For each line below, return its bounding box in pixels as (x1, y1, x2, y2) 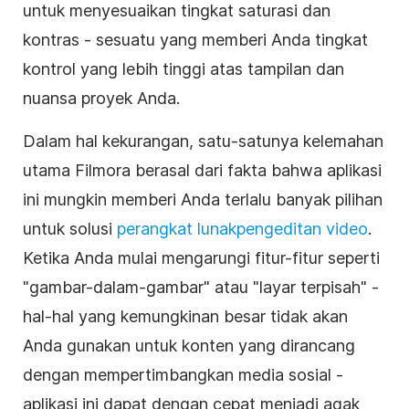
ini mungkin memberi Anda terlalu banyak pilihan (23, 190, 383, 210)
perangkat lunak (117, 219, 236, 239)
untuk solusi (23, 219, 117, 239)
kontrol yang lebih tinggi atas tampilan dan (23, 59, 344, 79)
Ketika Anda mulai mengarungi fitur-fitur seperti (23, 248, 380, 268)
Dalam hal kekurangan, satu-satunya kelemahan (23, 131, 383, 152)
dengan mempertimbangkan (23, 365, 238, 385)
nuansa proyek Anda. (23, 89, 180, 109)
